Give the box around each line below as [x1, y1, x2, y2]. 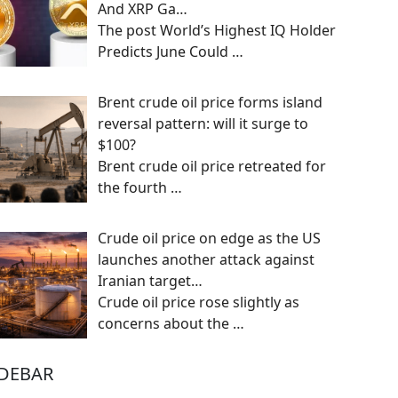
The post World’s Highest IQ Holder [98, 20, 336, 41]
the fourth [98, 178, 171, 198]
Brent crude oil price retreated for [98, 156, 326, 177]
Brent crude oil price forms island [98, 92, 322, 113]
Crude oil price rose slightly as [98, 291, 299, 312]
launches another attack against [98, 249, 314, 269]
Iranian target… [98, 270, 203, 291]
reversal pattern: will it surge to [98, 114, 308, 134]
